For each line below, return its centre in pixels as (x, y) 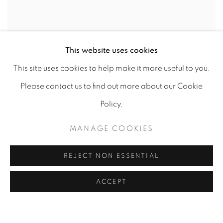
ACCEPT (111, 182)
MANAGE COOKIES (111, 129)
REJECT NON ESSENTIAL (111, 156)
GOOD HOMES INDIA (70, 216)
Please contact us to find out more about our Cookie (111, 86)
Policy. (111, 104)
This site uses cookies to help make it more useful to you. (111, 68)
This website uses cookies (111, 50)
